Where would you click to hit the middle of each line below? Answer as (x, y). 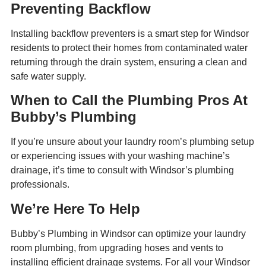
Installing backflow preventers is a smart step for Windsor (130, 33)
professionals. (40, 185)
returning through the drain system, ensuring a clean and (129, 62)
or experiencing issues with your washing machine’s (120, 156)
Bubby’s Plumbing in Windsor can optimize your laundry (128, 233)
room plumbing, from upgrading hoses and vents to (117, 248)
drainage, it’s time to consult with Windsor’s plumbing (122, 170)
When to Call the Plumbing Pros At (129, 100)
